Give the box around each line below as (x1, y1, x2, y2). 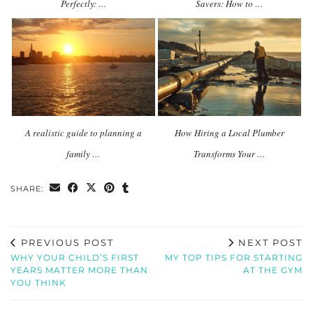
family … (66, 147, 101, 160)
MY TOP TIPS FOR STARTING (165, 252, 303, 263)
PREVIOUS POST (17, 236, 114, 248)
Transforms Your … (193, 147, 265, 160)
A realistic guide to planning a (25, 126, 142, 139)
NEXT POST (235, 236, 303, 248)
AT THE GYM (243, 264, 303, 275)
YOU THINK (10, 277, 66, 288)
